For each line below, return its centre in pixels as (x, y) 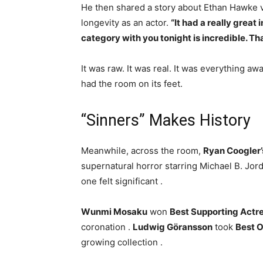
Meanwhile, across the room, (142, 151)
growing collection (121, 242)
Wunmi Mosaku (114, 212)
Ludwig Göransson (173, 227)
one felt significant (121, 181)
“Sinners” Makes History (166, 121)
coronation (104, 227)
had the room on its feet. (132, 84)
